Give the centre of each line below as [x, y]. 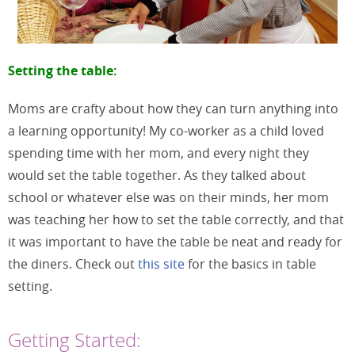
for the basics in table [250, 263]
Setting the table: [63, 70]
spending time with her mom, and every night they [158, 153]
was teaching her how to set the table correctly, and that [176, 219]
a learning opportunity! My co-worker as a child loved [166, 130]
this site [161, 263]
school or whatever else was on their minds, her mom [168, 197]
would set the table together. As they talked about [157, 175]
